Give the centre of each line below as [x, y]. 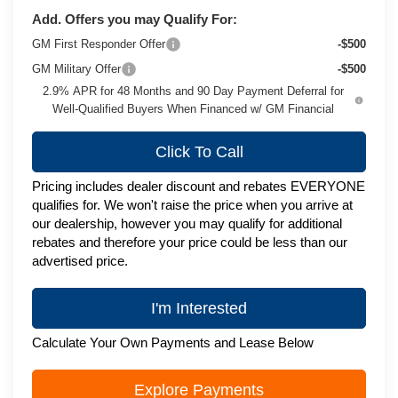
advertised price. [80, 260]
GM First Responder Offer [99, 44]
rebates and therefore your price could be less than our [190, 242]
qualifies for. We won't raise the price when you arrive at [193, 204]
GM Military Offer [77, 68]
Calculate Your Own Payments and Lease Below [173, 342]
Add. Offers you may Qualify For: [135, 19]
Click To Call [199, 151]
